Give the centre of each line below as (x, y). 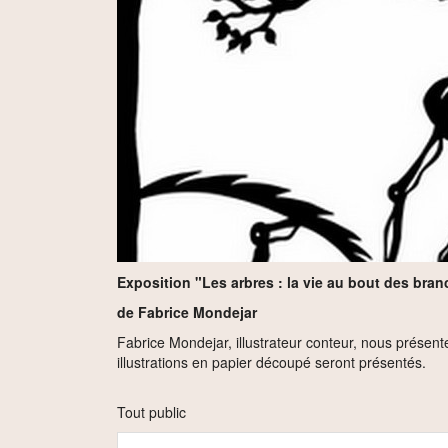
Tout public (151, 412)
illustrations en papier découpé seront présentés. (271, 362)
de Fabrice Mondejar (187, 312)
